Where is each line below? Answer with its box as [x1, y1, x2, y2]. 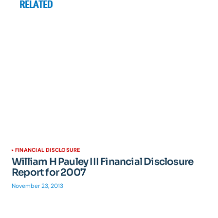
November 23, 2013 [12, 182, 63, 190]
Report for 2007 [12, 166, 86, 179]
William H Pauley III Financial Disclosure [12, 156, 194, 168]
